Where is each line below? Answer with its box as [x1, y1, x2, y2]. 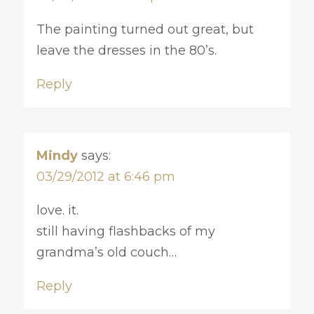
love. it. [36, 202, 78, 218]
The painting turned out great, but [36, 21, 254, 37]
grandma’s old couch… [36, 244, 177, 260]
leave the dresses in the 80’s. [36, 42, 217, 58]
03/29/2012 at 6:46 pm [36, 168, 175, 184]
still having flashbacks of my [36, 223, 215, 239]
